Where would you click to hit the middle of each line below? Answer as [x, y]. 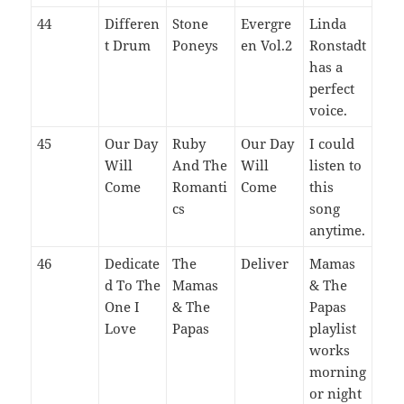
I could [332, 143]
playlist [333, 328]
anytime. [338, 230]
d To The [133, 285]
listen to [336, 165]
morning [338, 371]
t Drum [128, 45]
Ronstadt [338, 45]
